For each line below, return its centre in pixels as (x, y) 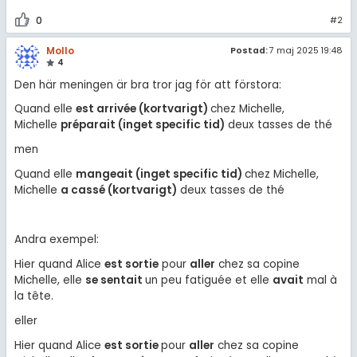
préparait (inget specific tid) (142, 125)
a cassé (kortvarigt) (118, 190)
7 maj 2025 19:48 (306, 51)
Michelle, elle (49, 280)
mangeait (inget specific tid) (159, 175)
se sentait (115, 280)
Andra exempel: (56, 239)
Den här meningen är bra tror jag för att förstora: (147, 84)
